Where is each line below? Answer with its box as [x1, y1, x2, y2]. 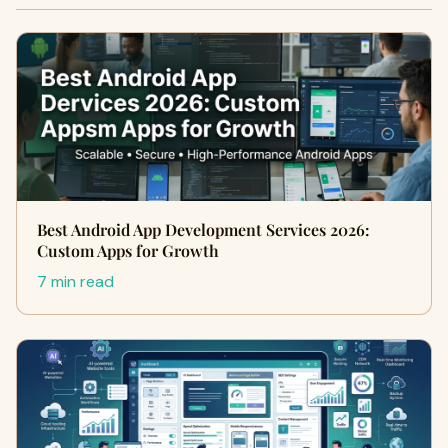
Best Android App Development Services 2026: [37, 219, 370, 240]
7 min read [37, 271, 114, 292]
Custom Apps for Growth [37, 240, 219, 261]
